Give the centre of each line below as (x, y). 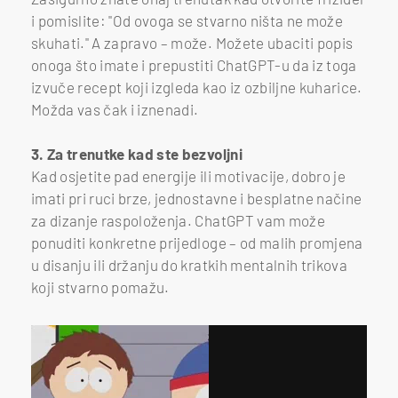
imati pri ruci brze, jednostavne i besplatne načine (197, 198)
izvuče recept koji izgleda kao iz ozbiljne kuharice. (197, 87)
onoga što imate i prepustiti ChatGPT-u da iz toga (194, 64)
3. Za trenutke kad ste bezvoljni (137, 153)
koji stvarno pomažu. (100, 287)
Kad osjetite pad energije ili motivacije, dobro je (188, 175)
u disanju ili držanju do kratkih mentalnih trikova (189, 264)
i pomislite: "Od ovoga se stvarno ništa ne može (187, 20)
